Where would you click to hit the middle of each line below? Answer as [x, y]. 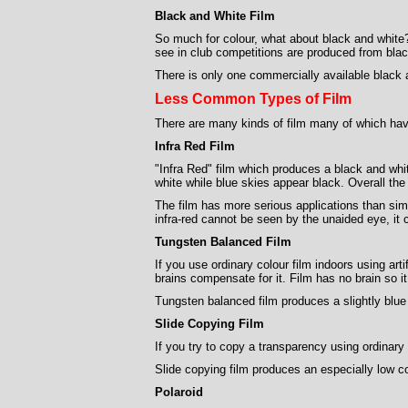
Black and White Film [215, 16]
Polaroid [179, 392]
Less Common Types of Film [253, 99]
